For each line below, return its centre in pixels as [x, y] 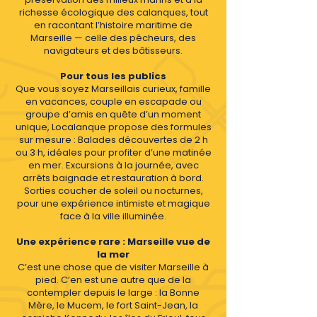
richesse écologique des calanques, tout [113, 12]
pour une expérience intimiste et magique [113, 203]
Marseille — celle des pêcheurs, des [113, 38]
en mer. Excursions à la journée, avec [113, 165]
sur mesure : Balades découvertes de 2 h [113, 140]
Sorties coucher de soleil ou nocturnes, [113, 191]
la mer [113, 254]
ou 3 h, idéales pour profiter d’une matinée [113, 152]
